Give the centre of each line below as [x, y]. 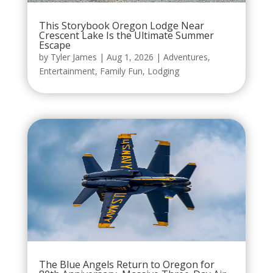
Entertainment [67, 71]
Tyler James [73, 57]
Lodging [163, 71]
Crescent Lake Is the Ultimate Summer [126, 36]
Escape [55, 45]
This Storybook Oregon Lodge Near [121, 26]
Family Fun [121, 71]
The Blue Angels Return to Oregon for [126, 265]
